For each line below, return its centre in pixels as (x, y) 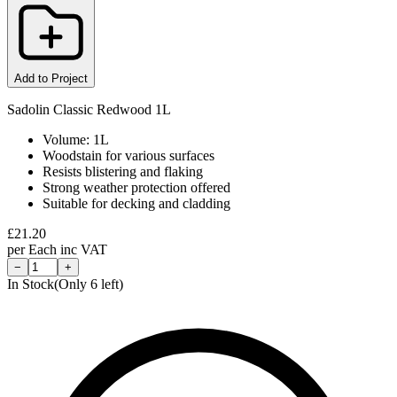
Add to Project (51, 78)
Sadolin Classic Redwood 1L (89, 109)
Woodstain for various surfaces (128, 155)
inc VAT (84, 249)
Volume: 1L (76, 139)
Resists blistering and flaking (123, 171)
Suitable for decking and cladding (136, 203)
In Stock (31, 284)
